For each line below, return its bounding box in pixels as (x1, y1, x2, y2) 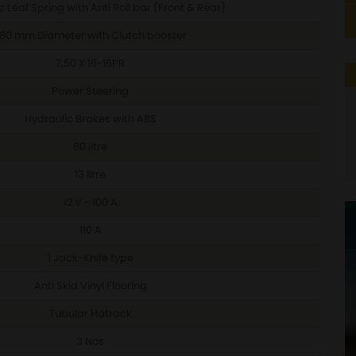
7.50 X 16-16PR (56, 56, 125, 71)
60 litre (73, 139, 107, 154)
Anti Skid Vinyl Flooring (33, 278, 147, 293)
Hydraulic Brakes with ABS (24, 111, 157, 126)
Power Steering (52, 83, 129, 99)
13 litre (75, 167, 106, 182)
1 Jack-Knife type (47, 250, 133, 265)
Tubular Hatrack (48, 306, 132, 321)
